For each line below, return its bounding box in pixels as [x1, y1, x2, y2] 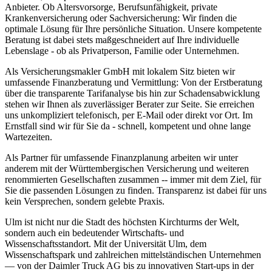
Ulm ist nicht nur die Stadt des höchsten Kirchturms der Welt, [5, 217, 239, 228]
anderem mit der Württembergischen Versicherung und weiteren [5, 163, 249, 174]
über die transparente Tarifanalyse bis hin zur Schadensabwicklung [5, 88, 260, 99]
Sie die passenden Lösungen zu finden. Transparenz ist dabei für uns [5, 185, 267, 196]
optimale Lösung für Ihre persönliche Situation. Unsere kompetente [5, 24, 262, 35]
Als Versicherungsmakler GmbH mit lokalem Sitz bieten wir [5, 66, 235, 77]
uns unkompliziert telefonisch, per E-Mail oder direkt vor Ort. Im [5, 110, 253, 121]
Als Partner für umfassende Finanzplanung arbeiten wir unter [5, 152, 238, 163]
